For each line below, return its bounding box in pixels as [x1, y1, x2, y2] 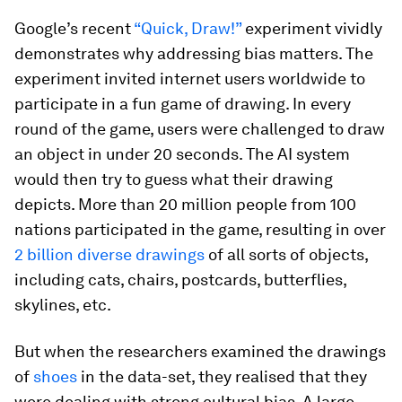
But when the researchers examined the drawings [14, 342, 386, 361]
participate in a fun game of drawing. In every [14, 94, 351, 113]
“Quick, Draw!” [134, 19, 241, 38]
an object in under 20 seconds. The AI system [14, 144, 350, 163]
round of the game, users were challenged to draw [14, 119, 385, 138]
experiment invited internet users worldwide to [14, 69, 365, 88]
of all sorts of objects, [205, 245, 368, 264]
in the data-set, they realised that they [77, 367, 367, 386]
